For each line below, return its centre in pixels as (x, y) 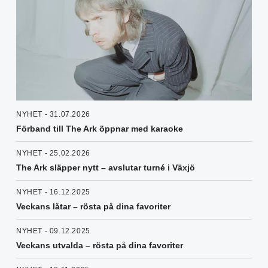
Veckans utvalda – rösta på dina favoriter (100, 246)
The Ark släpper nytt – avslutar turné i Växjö (106, 168)
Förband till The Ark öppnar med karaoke (100, 129)
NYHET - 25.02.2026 (53, 153)
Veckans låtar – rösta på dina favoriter (93, 207)
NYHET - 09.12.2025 (53, 231)
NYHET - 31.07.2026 (53, 115)
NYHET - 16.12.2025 (53, 192)
